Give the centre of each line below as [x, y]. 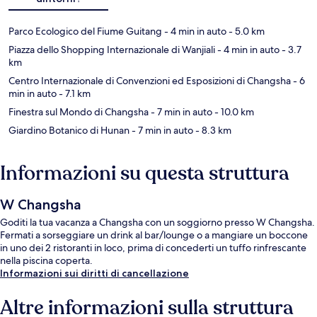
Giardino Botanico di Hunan [69, 130]
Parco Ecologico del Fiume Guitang [85, 31]
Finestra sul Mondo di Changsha [79, 111]
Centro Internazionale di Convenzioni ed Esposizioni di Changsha [150, 80]
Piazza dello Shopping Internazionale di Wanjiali [112, 49]
